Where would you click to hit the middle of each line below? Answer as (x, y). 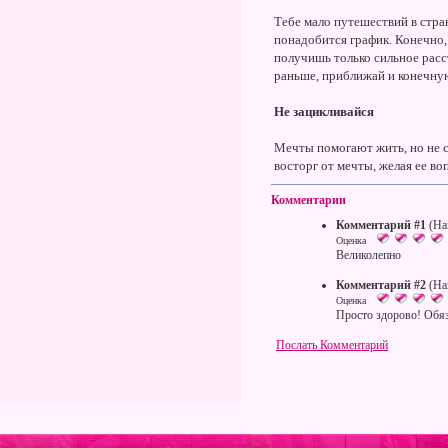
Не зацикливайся (324, 111)
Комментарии (308, 200)
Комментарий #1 (381, 225)
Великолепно (368, 255)
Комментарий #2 (381, 285)
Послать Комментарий (332, 345)
